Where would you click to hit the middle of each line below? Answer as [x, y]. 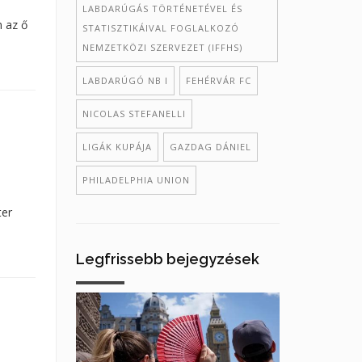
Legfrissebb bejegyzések [167, 259]
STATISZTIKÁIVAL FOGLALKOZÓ [160, 28]
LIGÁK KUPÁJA [117, 147]
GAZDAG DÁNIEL [210, 147]
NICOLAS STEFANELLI [134, 114]
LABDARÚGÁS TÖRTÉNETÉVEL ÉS [162, 8]
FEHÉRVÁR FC [218, 80]
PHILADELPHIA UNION [136, 180]
